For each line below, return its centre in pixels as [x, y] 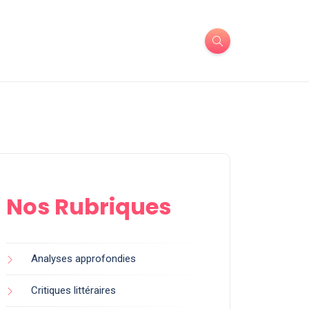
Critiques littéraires [73, 290]
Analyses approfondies [83, 259]
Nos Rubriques [89, 207]
